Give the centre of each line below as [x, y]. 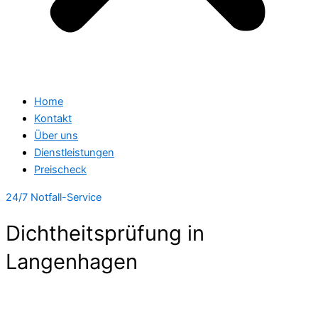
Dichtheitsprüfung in [105, 234]
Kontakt [53, 119]
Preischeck [60, 170]
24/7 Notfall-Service [54, 197]
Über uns [56, 136]
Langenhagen [72, 262]
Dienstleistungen [74, 153]
